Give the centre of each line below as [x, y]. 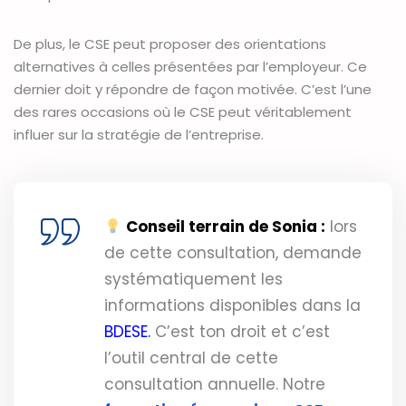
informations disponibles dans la [232, 306]
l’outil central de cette [191, 358]
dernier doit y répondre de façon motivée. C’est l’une [193, 90]
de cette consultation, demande [233, 253]
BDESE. [127, 332]
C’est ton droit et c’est [240, 332]
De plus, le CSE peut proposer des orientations [170, 44]
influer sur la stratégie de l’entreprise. [139, 135]
